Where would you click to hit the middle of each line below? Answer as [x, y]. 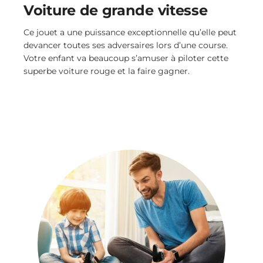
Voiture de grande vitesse [116, 10]
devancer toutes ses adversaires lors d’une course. [126, 45]
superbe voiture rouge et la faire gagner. [107, 71]
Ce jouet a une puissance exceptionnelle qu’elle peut [130, 33]
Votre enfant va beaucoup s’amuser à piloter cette [126, 58]
